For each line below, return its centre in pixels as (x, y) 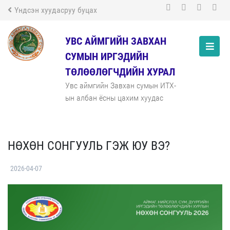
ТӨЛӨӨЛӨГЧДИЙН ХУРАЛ (120, 72)
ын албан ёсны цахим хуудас (114, 98)
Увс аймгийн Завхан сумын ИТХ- (121, 85)
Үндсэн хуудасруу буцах (56, 10)
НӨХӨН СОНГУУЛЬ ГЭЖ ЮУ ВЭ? (89, 146)
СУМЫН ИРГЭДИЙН (107, 56)
